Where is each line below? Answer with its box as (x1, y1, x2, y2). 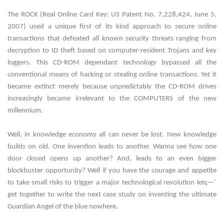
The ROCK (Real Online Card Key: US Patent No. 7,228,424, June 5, (7, 11, 216, 19)
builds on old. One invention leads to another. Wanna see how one (7, 143, 216, 151)
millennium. (7, 107, 43, 115)
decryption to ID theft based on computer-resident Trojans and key (7, 47, 216, 55)
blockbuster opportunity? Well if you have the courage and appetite (7, 167, 216, 175)
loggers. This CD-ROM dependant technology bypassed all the (7, 59, 216, 67)
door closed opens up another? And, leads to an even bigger (7, 155, 216, 163)
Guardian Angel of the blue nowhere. (7, 203, 118, 211)
